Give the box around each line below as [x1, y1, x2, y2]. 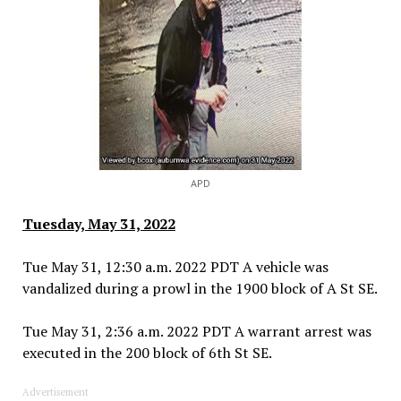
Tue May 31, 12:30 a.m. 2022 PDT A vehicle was [21, 256, 328, 277]
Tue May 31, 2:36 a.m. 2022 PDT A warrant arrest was [21, 320, 371, 341]
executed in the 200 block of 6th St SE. [21, 342, 272, 363]
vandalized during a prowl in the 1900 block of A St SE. [21, 277, 378, 298]
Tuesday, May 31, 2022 [21, 213, 175, 234]
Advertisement [21, 385, 89, 398]
